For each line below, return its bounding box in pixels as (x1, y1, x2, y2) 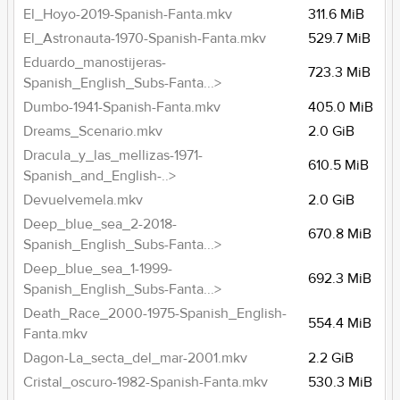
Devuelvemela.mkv (23, 191, 144, 209)
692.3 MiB (308, 270, 372, 287)
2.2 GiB (308, 349, 354, 367)
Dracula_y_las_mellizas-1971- (23, 146, 204, 164)
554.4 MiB (308, 314, 372, 332)
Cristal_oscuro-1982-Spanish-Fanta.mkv (23, 373, 269, 391)
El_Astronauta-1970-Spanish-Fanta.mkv (23, 29, 267, 47)
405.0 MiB (308, 98, 374, 116)
